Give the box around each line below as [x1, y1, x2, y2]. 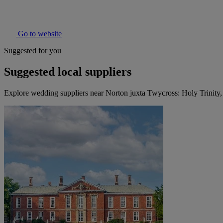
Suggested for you [4, 46, 61, 55]
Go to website [16, 29, 62, 38]
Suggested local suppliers [4, 65, 131, 79]
